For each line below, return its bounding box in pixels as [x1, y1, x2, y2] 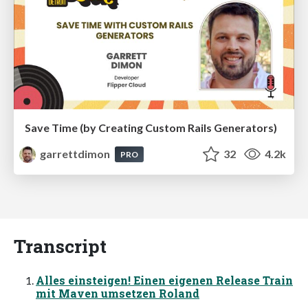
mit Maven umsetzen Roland [36, 285, 199, 300]
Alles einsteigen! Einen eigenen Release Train [36, 272, 293, 287]
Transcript [14, 233, 107, 258]
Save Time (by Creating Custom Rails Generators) [25, 120, 277, 134]
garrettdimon [38, 146, 113, 160]
